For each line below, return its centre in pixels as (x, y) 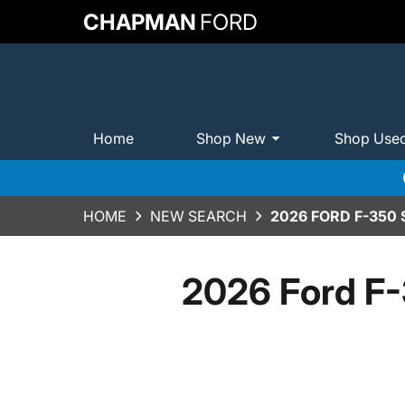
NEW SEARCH (198, 216)
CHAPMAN (140, 22)
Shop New (231, 138)
